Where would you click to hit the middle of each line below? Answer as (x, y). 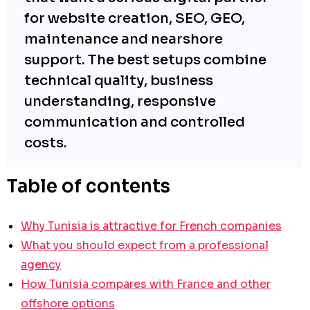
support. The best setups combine (145, 60)
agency (41, 264)
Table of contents (89, 186)
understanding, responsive (120, 101)
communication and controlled (135, 122)
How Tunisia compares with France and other (146, 284)
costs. (46, 143)
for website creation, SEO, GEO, (135, 18)
